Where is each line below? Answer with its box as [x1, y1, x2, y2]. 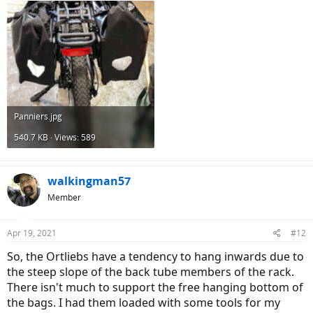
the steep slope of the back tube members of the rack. [7, 264, 294, 280]
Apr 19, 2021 [7, 227, 57, 240]
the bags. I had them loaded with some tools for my [7, 295, 280, 311]
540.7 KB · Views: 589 [14, 131, 96, 144]
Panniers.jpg [14, 110, 62, 123]
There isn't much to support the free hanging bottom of [7, 279, 303, 296]
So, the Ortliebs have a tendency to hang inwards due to [7, 249, 304, 265]
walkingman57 [48, 173, 131, 189]
